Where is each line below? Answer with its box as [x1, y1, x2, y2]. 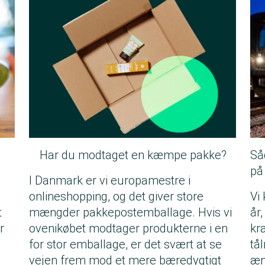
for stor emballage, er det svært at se [29, 237, 222, 252]
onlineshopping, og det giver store [29, 189, 203, 204]
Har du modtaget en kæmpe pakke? [40, 148, 227, 163]
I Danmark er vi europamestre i [29, 173, 190, 188]
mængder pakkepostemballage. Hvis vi [29, 205, 232, 220]
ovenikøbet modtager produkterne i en [29, 221, 228, 236]
